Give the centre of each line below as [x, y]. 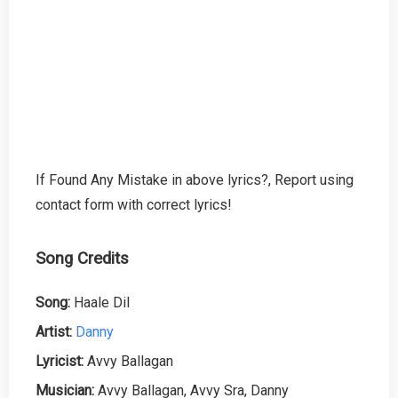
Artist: [54, 331]
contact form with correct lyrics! [134, 204]
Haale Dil [100, 302]
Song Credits [82, 258]
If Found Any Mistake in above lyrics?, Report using [195, 179]
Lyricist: [60, 361]
